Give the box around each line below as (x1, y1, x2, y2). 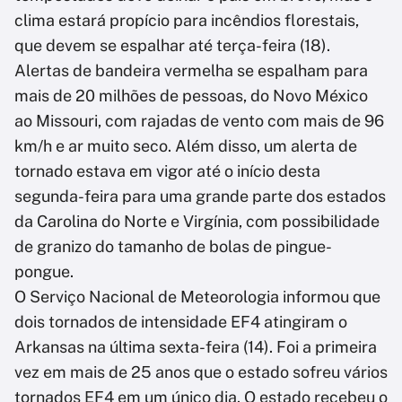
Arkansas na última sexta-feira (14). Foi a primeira (14, 337, 377, 357)
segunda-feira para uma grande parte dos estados (14, 187, 386, 206)
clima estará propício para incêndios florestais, (14, 11, 359, 31)
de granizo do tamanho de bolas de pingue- (14, 237, 332, 257)
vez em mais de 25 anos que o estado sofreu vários (14, 363, 388, 382)
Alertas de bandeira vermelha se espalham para (14, 61, 368, 81)
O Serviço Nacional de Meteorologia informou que (14, 287, 380, 307)
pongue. (14, 262, 74, 282)
